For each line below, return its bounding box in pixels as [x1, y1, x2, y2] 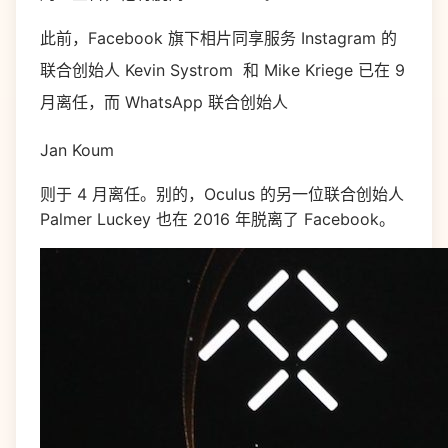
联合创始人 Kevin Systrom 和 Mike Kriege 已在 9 [40, 60, 405, 80]
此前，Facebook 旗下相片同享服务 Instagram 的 [40, 28, 397, 48]
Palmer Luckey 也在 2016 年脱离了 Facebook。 [40, 209, 395, 229]
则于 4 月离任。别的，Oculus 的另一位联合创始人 [40, 184, 404, 204]
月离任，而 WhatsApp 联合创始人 [40, 92, 288, 112]
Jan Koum [40, 140, 114, 160]
